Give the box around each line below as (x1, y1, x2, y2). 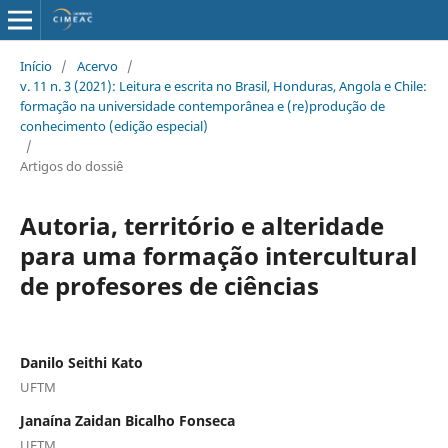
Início (19, 56, 52, 75)
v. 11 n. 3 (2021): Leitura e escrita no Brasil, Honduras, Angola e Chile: (19, 76, 427, 95)
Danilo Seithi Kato (19, 352, 143, 372)
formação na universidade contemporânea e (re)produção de (19, 96, 385, 115)
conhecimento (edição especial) (19, 116, 208, 135)
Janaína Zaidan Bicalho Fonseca (19, 410, 235, 430)
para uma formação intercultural (19, 238, 417, 272)
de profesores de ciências (19, 268, 319, 302)
